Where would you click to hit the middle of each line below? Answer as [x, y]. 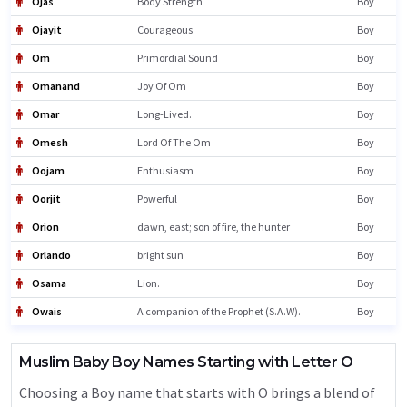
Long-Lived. [164, 114]
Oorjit [45, 199]
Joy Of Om [162, 86]
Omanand [55, 86]
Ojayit [46, 30]
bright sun [160, 255]
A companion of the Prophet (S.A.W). [219, 311]
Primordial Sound [178, 58]
